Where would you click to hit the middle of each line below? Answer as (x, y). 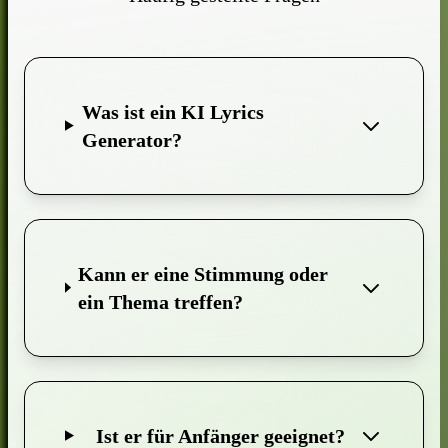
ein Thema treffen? (161, 301)
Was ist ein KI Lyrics (172, 111)
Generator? (131, 139)
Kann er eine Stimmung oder (203, 273)
